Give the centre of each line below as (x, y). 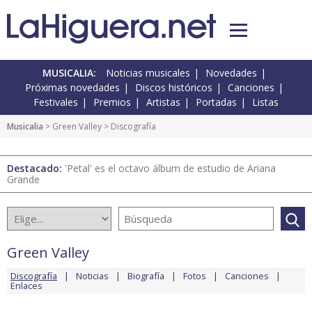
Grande (23, 180)
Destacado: (36, 169)
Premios (112, 102)
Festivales (56, 102)
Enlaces (26, 286)
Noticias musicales (148, 73)
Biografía (146, 276)
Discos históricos (174, 88)
